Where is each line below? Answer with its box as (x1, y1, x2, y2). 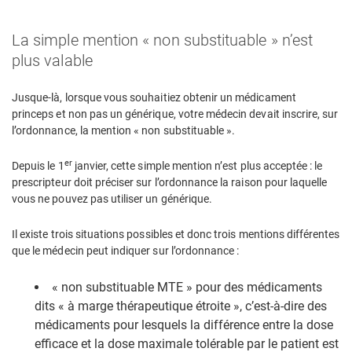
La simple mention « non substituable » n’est (12, 31, 313, 50)
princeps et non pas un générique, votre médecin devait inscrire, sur (12, 108, 339, 121)
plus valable (12, 51, 93, 71)
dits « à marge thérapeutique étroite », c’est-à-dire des (35, 299, 327, 314)
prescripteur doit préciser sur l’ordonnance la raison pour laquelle (12, 176, 328, 189)
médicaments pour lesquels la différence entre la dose (35, 317, 333, 333)
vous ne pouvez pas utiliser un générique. (12, 192, 213, 206)
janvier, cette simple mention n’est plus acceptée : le (71, 159, 323, 173)
